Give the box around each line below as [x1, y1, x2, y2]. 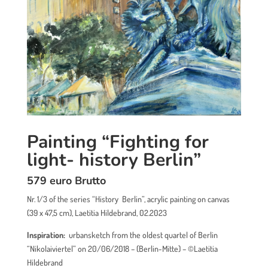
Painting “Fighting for [26, 130, 209, 155]
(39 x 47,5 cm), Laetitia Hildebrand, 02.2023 [26, 208, 167, 218]
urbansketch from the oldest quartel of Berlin [66, 230, 218, 240]
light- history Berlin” [26, 148, 201, 173]
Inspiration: [26, 230, 65, 240]
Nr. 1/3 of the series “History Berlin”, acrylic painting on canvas [26, 194, 230, 205]
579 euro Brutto [26, 173, 106, 188]
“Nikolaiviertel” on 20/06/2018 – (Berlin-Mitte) [26, 243, 181, 254]
